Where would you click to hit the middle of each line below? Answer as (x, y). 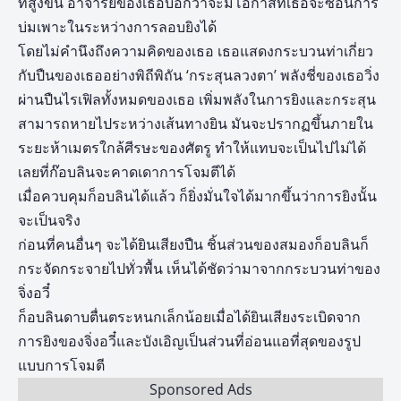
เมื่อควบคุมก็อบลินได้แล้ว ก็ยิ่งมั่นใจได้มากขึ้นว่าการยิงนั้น (197, 196)
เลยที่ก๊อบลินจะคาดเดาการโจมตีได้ (127, 172)
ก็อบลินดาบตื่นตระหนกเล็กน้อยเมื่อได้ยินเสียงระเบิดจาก (189, 317)
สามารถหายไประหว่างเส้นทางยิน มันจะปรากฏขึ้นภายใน (196, 124)
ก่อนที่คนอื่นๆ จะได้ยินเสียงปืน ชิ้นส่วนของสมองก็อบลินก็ (193, 245)
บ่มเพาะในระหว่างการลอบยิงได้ (117, 27)
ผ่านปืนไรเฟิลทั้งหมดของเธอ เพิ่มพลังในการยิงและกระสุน (197, 100)
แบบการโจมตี (61, 366)
